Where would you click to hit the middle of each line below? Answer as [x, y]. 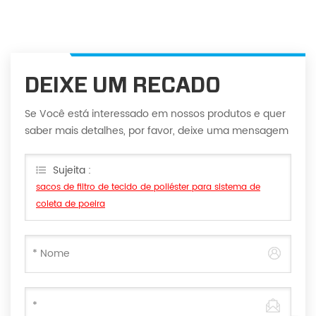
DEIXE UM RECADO [123, 85]
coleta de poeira [71, 205]
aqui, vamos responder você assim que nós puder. [148, 148]
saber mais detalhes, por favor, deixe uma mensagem [157, 131]
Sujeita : [72, 171]
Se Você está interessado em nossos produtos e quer [155, 114]
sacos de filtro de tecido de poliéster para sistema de [148, 188]
